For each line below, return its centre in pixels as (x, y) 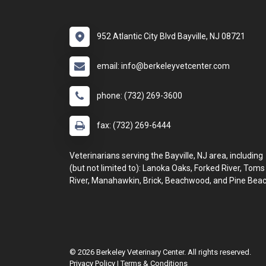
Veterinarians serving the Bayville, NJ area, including (166, 156)
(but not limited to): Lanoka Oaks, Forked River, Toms (167, 168)
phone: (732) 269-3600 (140, 96)
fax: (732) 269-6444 (134, 125)
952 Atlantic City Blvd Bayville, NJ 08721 (171, 36)
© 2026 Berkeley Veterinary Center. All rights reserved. (160, 252)
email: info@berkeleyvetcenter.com (163, 66)
